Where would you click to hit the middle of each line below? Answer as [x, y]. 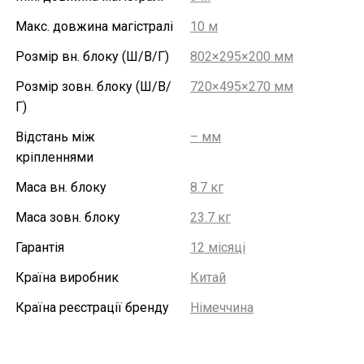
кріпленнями [54, 157]
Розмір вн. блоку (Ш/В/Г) [92, 56]
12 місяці [218, 247]
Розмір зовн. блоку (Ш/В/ [93, 87]
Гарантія [40, 247]
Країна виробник [67, 277]
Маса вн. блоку [61, 187]
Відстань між [55, 137]
